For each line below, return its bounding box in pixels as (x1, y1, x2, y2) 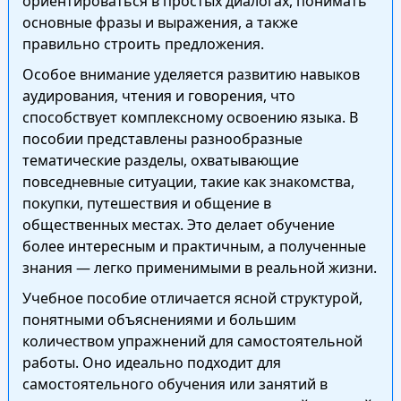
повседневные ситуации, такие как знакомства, (21, 172, 354, 192)
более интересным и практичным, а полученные (21, 236, 366, 256)
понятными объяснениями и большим (21, 310, 296, 329)
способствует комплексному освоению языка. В (21, 107, 358, 127)
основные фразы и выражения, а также (21, 13, 298, 32)
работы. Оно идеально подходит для (21, 353, 281, 372)
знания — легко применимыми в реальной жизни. (21, 258, 377, 277)
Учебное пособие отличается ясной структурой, (21, 288, 363, 308)
